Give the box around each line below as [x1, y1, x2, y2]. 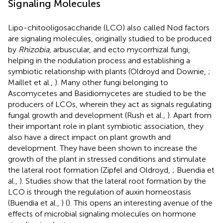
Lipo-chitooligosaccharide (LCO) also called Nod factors [8, 22, 210, 32]
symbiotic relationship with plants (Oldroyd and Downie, [8, 66, 208, 76]
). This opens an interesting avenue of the [68, 198, 213, 208]
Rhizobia [18, 44, 49, 54]
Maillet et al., [8, 77, 55, 87]
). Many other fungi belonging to [55, 77, 168, 87]
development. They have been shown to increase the [8, 143, 197, 153]
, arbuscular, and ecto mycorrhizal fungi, [49, 44, 190, 54]
